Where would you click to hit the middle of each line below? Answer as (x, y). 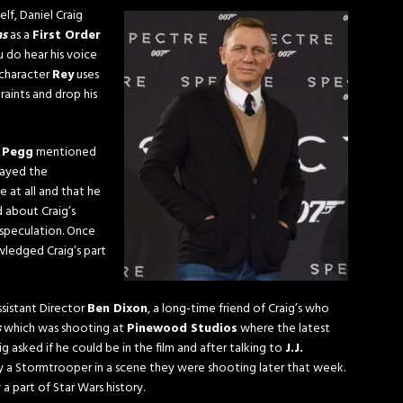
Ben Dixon (117, 309)
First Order (67, 36)
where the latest (284, 329)
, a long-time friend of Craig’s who (238, 309)
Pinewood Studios (182, 329)
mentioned (65, 152)
